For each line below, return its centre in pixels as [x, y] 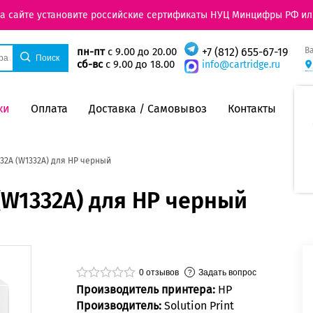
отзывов [161, 272]
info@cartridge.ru [241, 65]
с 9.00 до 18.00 [138, 65]
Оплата [49, 108]
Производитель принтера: [147, 290]
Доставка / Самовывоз [148, 108]
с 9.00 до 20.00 [140, 52]
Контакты [252, 108]
